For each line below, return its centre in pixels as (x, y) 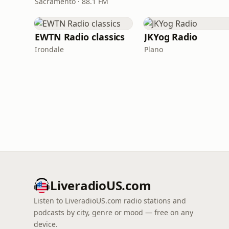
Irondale (49, 49)
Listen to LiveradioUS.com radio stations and (110, 201)
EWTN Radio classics (80, 37)
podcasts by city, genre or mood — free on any (113, 212)
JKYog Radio (171, 37)
